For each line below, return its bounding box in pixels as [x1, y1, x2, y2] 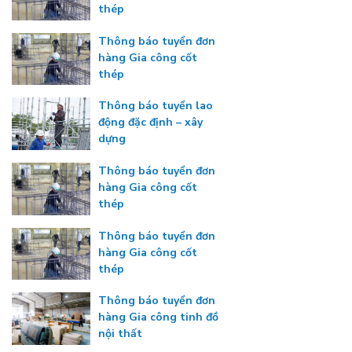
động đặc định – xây [98, 115, 203, 130]
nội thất [98, 326, 142, 342]
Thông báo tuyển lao [98, 98, 213, 114]
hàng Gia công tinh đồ [98, 310, 218, 325]
